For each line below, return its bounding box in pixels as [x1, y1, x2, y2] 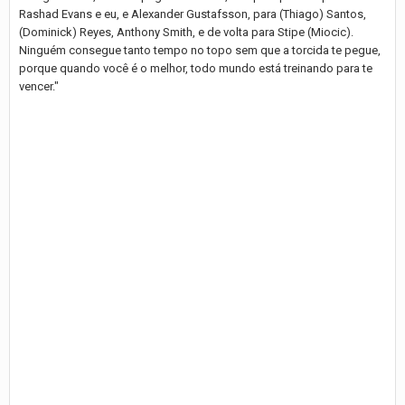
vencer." [19, 79, 59, 93]
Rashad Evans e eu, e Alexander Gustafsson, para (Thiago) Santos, [19, 6, 366, 21]
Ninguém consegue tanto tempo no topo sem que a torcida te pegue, [19, 42, 381, 57]
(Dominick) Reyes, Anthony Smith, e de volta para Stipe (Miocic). [19, 24, 353, 39]
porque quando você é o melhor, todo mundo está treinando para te [19, 61, 372, 75]
